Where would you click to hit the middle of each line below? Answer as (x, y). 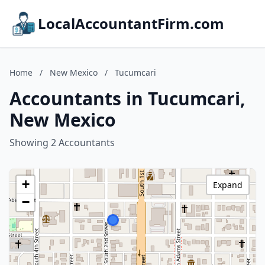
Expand (228, 185)
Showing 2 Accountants (62, 143)
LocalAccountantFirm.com (131, 23)
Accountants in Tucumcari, (127, 98)
